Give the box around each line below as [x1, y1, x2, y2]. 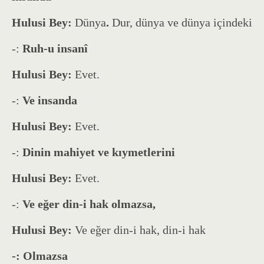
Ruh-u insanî [22, 41, 88, 55]
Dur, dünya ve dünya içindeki [112, 15, 252, 29]
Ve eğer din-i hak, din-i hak [75, 223, 206, 236]
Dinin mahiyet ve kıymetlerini [22, 145, 175, 159]
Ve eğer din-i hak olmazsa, [22, 197, 156, 210]
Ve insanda [22, 93, 77, 107]
